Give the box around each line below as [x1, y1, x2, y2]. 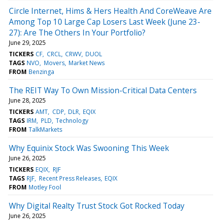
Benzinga [29, 67, 55, 76]
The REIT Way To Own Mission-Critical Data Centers [9, 84, 197, 96]
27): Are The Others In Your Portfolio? [9, 27, 146, 38]
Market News [68, 58, 105, 67]
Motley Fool [29, 183, 62, 191]
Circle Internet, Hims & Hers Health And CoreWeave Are [9, 5, 212, 16]
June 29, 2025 [9, 38, 46, 47]
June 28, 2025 [9, 96, 46, 105]
